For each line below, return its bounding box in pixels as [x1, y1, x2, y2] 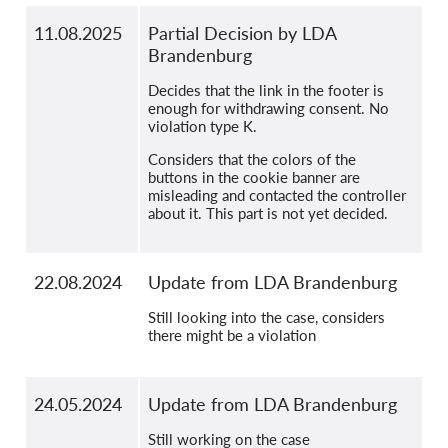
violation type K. [148, 117, 257, 136]
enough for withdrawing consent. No [148, 99, 389, 118]
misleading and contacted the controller [148, 186, 406, 205]
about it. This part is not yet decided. [148, 204, 388, 223]
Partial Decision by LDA [148, 22, 336, 45]
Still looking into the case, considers [148, 308, 385, 327]
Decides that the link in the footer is [148, 81, 384, 100]
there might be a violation [148, 326, 316, 345]
